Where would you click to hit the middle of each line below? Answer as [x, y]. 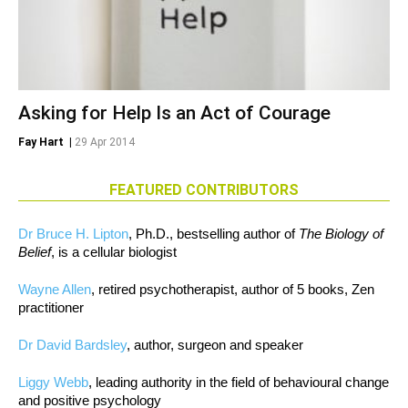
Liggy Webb [53, 382]
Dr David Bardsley [72, 345]
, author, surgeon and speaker [215, 345]
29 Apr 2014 [105, 143]
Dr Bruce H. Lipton [73, 234]
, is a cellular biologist [114, 252]
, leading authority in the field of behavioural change [239, 382]
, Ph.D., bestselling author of [214, 234]
